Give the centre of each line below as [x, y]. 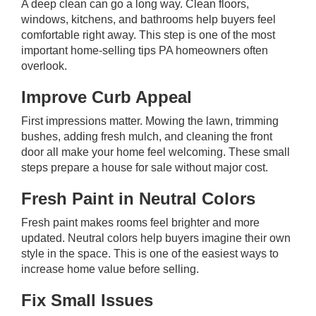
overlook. [44, 66]
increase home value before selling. [110, 269]
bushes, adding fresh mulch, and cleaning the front [147, 136]
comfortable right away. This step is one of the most [148, 35]
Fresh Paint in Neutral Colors [138, 199]
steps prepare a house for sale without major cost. [145, 168]
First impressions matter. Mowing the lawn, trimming [150, 121]
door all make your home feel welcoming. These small [156, 152]
